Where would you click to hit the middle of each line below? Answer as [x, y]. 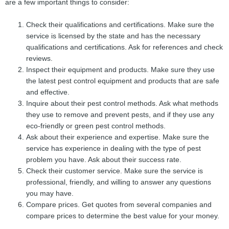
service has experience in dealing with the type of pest [114, 149]
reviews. [40, 59]
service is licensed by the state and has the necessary [113, 36]
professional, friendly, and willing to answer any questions [119, 182]
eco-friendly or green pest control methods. [96, 126]
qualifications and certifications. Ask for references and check [125, 48]
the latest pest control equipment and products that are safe [123, 81]
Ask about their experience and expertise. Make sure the [118, 138]
